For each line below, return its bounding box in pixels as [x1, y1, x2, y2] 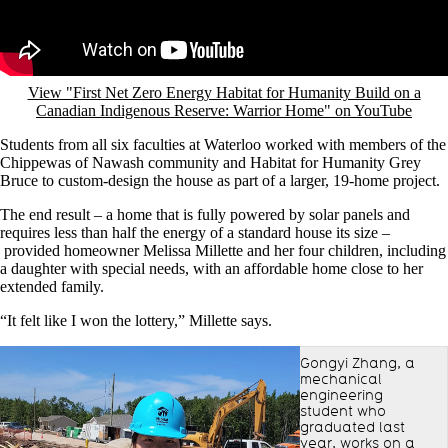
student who [300, 401, 386, 420]
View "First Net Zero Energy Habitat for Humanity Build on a [27, 83, 421, 101]
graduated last [300, 417, 405, 436]
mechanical [300, 369, 382, 388]
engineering [300, 385, 383, 404]
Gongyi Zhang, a [300, 353, 415, 372]
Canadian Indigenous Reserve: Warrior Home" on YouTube [36, 101, 412, 119]
